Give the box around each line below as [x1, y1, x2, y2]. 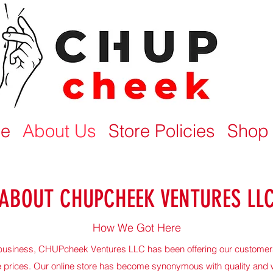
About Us [22, 120, 96, 141]
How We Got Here [92, 221, 181, 235]
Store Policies [108, 120, 215, 141]
